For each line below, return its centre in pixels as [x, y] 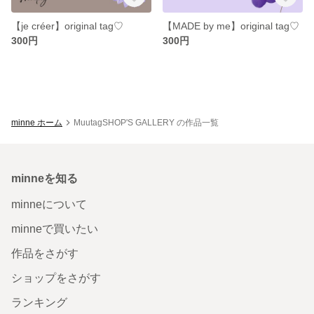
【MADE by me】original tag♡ [231, 26]
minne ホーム [37, 122]
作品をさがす [45, 253]
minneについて [49, 204]
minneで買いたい [55, 228]
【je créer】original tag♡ [67, 26]
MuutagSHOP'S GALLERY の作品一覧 [146, 122]
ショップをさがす [56, 278]
